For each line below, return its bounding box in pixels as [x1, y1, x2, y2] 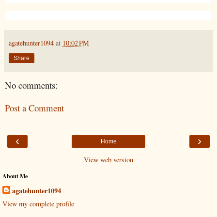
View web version [84, 155, 133, 165]
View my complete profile [2, 199, 74, 209]
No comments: [5, 79, 58, 92]
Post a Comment [5, 101, 64, 114]
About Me [2, 172, 28, 181]
